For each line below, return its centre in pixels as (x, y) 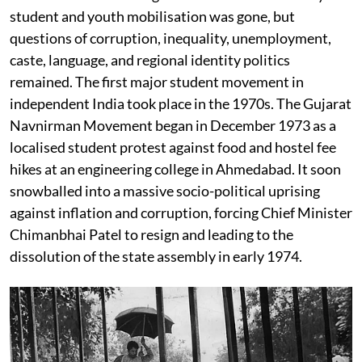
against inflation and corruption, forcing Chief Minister (181, 213)
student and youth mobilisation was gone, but (152, 17)
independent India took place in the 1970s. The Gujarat (181, 104)
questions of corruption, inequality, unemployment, (170, 38)
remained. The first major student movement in (157, 82)
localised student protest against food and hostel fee (173, 147)
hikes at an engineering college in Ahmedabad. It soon (175, 169)
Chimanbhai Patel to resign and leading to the (152, 235)
